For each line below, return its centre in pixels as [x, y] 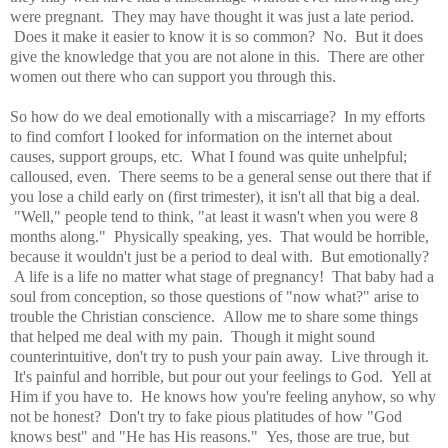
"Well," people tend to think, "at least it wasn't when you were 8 [214, 216]
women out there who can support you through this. [173, 76]
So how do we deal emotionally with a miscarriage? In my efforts [217, 116]
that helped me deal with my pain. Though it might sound [192, 336]
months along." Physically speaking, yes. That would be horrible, [219, 236]
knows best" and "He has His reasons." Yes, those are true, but [209, 436]
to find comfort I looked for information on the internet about [201, 136]
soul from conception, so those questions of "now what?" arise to [214, 296]
